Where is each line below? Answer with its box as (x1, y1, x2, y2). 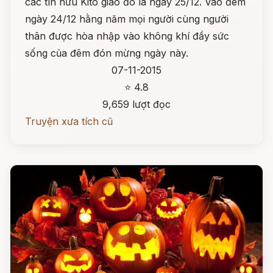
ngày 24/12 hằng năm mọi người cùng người (25, 13, 229, 25)
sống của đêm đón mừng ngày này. (25, 47, 188, 59)
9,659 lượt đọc (102, 98, 171, 110)
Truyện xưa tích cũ (25, 115, 113, 127)
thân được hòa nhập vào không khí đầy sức (25, 30, 229, 42)
